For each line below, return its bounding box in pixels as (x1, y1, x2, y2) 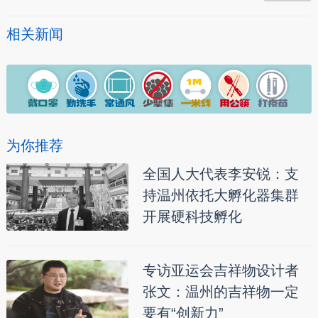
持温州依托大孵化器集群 (142, 187, 299, 204)
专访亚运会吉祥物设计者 (142, 263, 299, 279)
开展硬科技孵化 (142, 209, 242, 225)
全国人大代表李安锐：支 (142, 166, 299, 182)
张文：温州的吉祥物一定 (142, 284, 299, 300)
